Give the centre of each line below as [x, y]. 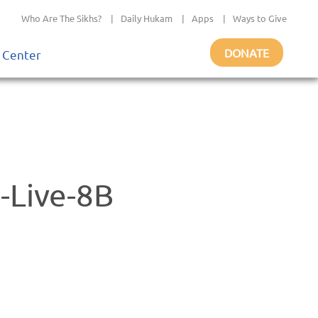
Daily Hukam [147, 18]
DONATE [247, 53]
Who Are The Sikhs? [61, 18]
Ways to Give [260, 18]
